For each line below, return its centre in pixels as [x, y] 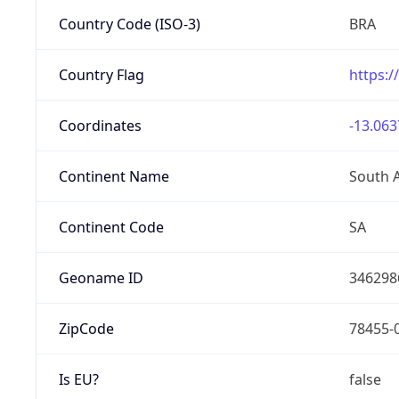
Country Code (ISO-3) [129, 24]
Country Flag [101, 74]
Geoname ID [101, 277]
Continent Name [114, 176]
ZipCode [86, 328]
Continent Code [111, 227]
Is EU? [78, 379]
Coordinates [100, 125]
